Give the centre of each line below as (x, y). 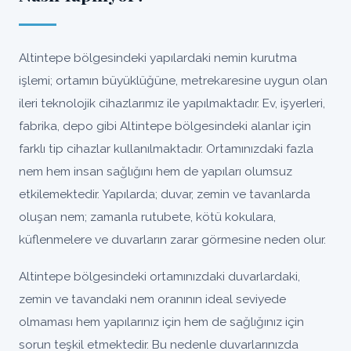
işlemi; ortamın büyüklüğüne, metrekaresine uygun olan (173, 80)
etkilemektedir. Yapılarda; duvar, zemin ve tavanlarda (165, 194)
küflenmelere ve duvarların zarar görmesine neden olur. (172, 239)
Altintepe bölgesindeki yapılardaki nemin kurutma (158, 58)
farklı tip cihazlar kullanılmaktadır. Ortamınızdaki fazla (166, 148)
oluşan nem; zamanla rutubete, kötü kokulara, (147, 217)
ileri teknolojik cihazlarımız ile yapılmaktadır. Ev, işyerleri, (172, 103)
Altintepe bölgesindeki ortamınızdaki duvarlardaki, (159, 276)
